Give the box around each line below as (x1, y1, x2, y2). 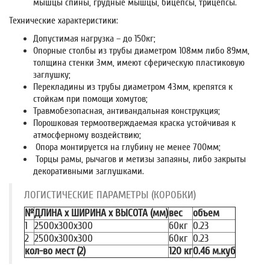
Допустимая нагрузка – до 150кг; (33, 33, 155, 44)
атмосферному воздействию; (33, 129, 141, 140)
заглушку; (33, 69, 71, 80)
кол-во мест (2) (25, 244, 86, 257)
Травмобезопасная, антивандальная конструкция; (33, 105, 220, 116)
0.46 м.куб (193, 244, 235, 257)
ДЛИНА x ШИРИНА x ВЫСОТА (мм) (34, 206, 168, 219)
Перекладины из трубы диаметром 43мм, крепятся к (33, 81, 233, 92)
